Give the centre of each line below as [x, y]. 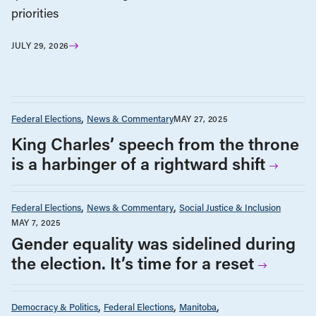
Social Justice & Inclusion [230, 207]
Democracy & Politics [55, 307]
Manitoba [198, 307]
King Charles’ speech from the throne [155, 144]
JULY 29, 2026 [40, 45]
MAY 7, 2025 [36, 223]
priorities [35, 13]
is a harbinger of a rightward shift [138, 164]
